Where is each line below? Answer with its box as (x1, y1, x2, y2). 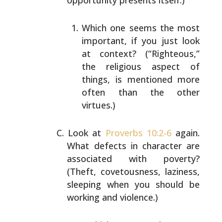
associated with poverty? (67, 153, 200, 165)
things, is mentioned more (82, 73, 200, 85)
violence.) (117, 191, 159, 203)
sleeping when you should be (67, 178, 200, 190)
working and (67, 191, 118, 203)
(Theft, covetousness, (67, 166, 161, 177)
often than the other (82, 86, 200, 98)
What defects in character (67, 140, 182, 152)
